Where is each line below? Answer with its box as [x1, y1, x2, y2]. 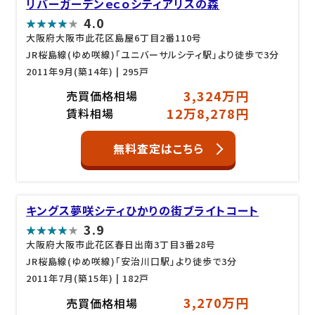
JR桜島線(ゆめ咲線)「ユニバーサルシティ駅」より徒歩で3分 [26, 47, 280, 61]
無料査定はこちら [112, 140, 204, 157]
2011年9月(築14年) [26, 64, 114, 78]
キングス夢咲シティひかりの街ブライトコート [26, 202, 259, 219]
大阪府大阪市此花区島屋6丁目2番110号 [26, 30, 202, 44]
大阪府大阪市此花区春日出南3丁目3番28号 [26, 238, 217, 251]
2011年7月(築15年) [26, 271, 114, 285]
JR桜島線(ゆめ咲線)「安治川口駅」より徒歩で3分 [26, 255, 238, 268]
